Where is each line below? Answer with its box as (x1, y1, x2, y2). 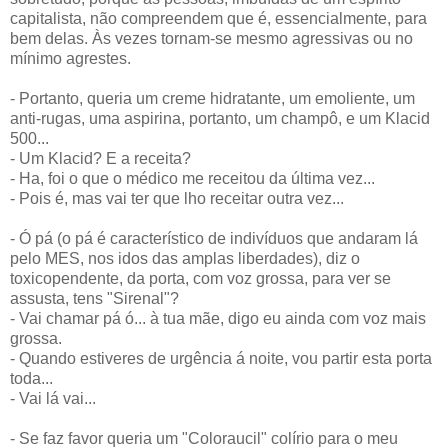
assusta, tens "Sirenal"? (10, 289, 179, 307)
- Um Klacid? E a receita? (10, 149, 191, 167)
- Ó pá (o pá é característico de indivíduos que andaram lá (10, 229, 418, 247)
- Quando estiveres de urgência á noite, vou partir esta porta (10, 349, 432, 367)
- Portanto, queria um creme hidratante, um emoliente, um (10, 89, 415, 107)
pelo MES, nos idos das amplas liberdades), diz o (10, 249, 360, 267)
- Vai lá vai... (10, 389, 96, 407)
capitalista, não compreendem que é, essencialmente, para (10, 9, 427, 27)
